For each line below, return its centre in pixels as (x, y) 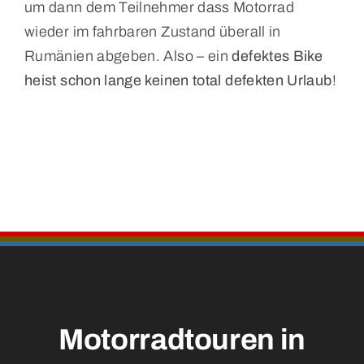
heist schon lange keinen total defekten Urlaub (178, 81)
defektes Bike (277, 56)
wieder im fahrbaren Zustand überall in (152, 32)
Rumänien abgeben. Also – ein (128, 56)
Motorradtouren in (182, 340)
